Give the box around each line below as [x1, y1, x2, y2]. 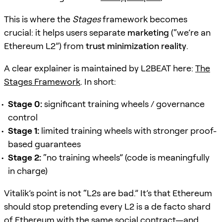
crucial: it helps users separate [4, 27, 127, 38]
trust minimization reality [86, 40, 186, 51]
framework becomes [101, 13, 187, 24]
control [8, 111, 38, 122]
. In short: [80, 76, 116, 87]
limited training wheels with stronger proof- [39, 125, 217, 136]
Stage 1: [8, 125, 39, 136]
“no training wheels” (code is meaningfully [41, 152, 210, 163]
